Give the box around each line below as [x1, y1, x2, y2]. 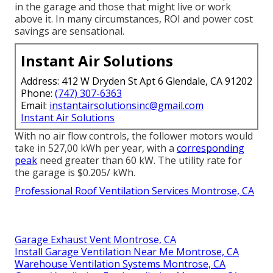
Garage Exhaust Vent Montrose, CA [15, 233, 176, 247]
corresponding [177, 141, 244, 155]
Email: [21, 99, 49, 113]
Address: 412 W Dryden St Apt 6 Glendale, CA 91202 [21, 74, 252, 88]
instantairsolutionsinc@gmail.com [49, 99, 204, 113]
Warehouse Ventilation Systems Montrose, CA [15, 257, 225, 271]
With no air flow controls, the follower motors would [15, 129, 253, 143]
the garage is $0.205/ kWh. [15, 166, 135, 180]
